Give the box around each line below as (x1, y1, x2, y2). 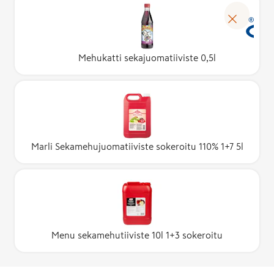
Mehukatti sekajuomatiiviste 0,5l (78, 53, 216, 62)
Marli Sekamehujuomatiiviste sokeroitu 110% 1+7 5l (31, 142, 243, 151)
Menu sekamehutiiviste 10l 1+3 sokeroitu (51, 231, 223, 240)
